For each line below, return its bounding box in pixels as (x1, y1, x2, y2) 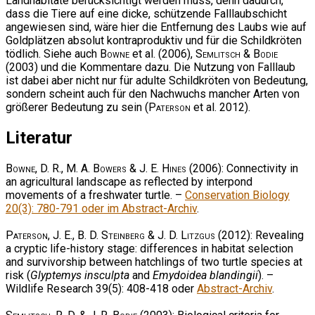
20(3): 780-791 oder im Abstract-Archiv (6, 201, 197, 215)
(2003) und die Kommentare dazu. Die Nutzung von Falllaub (6, 60, 295, 74)
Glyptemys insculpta (30, 268, 129, 282)
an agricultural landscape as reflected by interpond (6, 174, 252, 188)
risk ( (6, 268, 30, 282)
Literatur (6, 127, 72, 148)
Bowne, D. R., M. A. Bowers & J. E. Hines (6, 161, 186, 175)
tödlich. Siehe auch (6, 46, 100, 60)
